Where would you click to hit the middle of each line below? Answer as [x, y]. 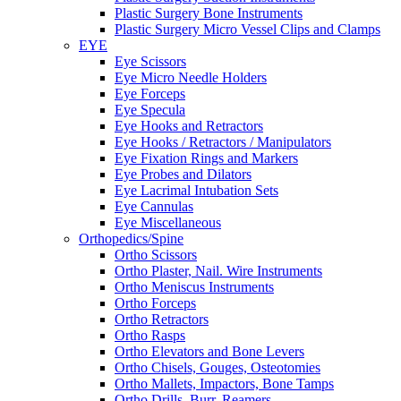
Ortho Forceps [155, 303]
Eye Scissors [150, 61]
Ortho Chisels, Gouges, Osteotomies [218, 367]
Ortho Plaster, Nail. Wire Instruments [218, 270]
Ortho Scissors [156, 254]
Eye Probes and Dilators [183, 174]
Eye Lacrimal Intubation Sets [196, 190]
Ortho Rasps [150, 335]
